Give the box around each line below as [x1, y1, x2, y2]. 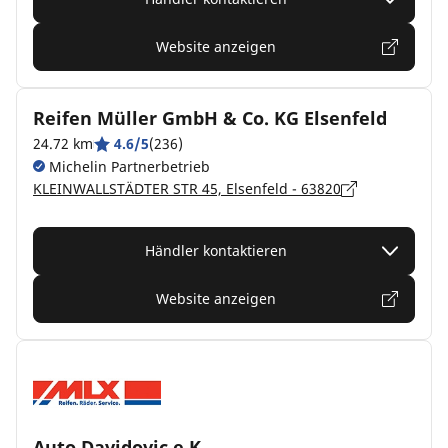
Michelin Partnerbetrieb [45, 157, 210, 176]
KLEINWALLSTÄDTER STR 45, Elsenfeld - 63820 [33, 179, 341, 198]
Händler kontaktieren [145, 241, 287, 260]
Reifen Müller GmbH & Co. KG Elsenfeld [33, 106, 387, 130]
